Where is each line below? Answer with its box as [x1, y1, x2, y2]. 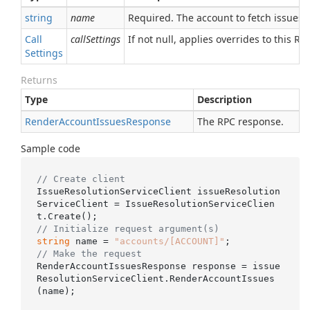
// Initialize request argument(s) [36, 223, 219, 234]
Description [197, 93, 252, 106]
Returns [21, 73, 57, 86]
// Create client [36, 173, 125, 184]
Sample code [21, 142, 80, 155]
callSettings [71, 33, 120, 46]
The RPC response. [197, 115, 284, 128]
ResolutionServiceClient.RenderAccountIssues [36, 273, 275, 284]
